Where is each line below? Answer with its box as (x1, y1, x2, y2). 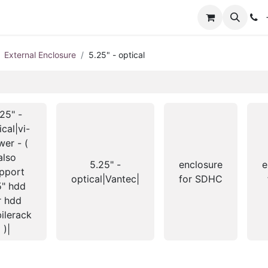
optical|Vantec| (71, 173, 139, 185)
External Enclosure (4, 50, 76, 60)
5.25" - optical (89, 50, 145, 60)
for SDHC (179, 173, 223, 185)
